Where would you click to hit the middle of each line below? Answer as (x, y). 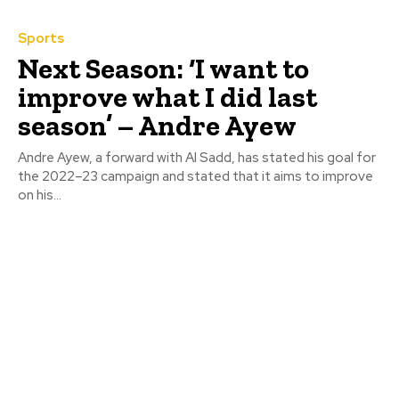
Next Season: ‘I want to (163, 69)
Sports (41, 39)
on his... (40, 195)
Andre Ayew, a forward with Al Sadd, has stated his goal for (197, 158)
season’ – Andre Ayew (157, 126)
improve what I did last (167, 98)
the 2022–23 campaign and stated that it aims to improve (195, 177)
